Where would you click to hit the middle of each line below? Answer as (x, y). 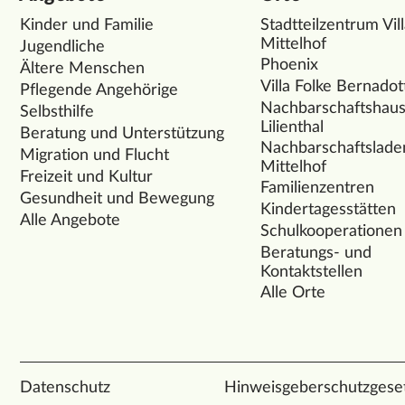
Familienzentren (318, 188)
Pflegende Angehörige (99, 90)
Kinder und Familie (87, 25)
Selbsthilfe (57, 112)
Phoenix (290, 65)
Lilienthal (292, 127)
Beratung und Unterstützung (122, 133)
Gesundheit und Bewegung (117, 198)
